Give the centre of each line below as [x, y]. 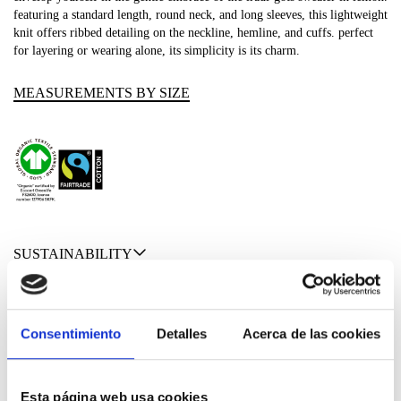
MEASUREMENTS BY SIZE [102, 93]
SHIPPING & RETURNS [89, 297]
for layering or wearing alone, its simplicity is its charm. [157, 51]
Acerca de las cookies [311, 334]
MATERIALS [54, 341]
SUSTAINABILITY [73, 254]
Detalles [182, 334]
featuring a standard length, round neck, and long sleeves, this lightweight [200, 15]
